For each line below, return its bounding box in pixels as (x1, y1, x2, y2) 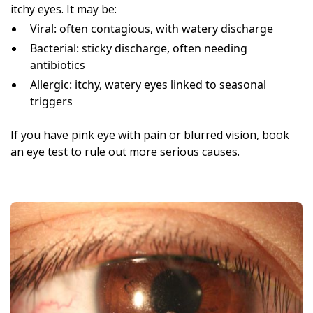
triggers (30, 93, 73, 109)
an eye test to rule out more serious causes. (10, 143, 240, 159)
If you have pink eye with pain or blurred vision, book (10, 126, 289, 143)
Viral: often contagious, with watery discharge (30, 20, 273, 36)
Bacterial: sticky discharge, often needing (30, 40, 247, 56)
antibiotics (30, 57, 85, 73)
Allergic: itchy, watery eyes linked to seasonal (30, 76, 266, 92)
